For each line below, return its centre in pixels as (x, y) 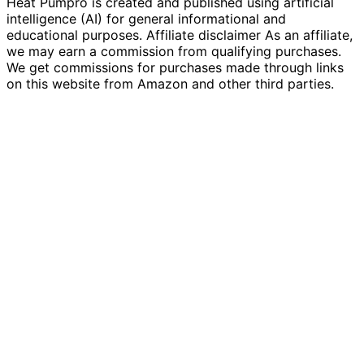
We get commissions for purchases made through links (175, 68)
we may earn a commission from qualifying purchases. (174, 52)
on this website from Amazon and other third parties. (170, 84)
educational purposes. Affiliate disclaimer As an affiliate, (180, 35)
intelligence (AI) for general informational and (146, 19)
